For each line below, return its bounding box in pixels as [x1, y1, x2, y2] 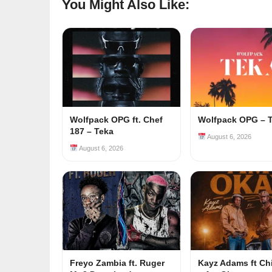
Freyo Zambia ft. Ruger [70, 258, 165, 268]
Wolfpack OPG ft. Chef [70, 115, 163, 124]
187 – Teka [70, 126, 114, 136]
